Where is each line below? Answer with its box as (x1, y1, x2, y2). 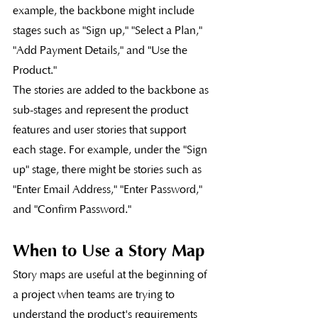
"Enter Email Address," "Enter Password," (13, 182, 205, 196)
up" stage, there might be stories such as (13, 163, 204, 176)
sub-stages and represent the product (13, 103, 191, 116)
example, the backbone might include (13, 4, 197, 17)
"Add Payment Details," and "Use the (13, 43, 190, 57)
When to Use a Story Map (13, 241, 204, 261)
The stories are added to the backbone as (13, 83, 212, 97)
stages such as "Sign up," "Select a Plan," (13, 23, 205, 37)
